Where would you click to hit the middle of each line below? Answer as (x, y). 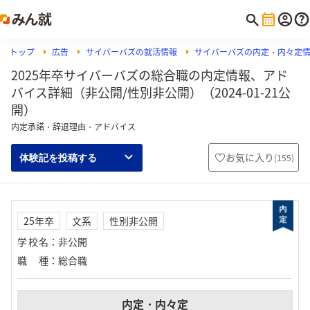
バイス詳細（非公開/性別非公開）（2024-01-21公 (151, 92)
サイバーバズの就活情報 (131, 52)
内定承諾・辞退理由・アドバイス (73, 127)
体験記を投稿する (58, 157)
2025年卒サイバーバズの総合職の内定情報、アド (149, 75)
